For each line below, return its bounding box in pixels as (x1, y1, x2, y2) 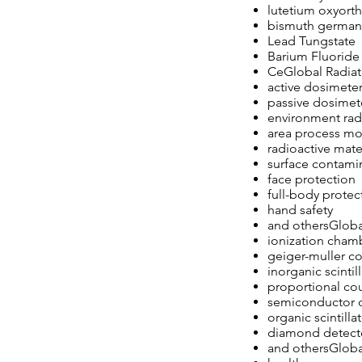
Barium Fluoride (267, 48, 360, 64)
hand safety (267, 202, 333, 217)
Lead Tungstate (267, 33, 356, 48)
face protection (267, 171, 356, 187)
